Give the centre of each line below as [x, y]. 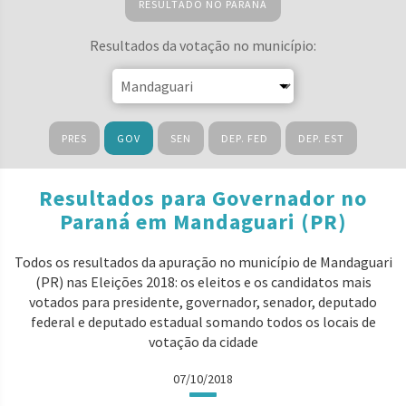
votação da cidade [203, 342]
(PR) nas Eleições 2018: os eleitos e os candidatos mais [203, 282]
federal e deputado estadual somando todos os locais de [203, 322]
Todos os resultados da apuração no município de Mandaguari [203, 262]
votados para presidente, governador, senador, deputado [203, 302]
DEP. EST [321, 138]
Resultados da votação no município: [203, 45]
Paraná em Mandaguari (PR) [203, 222]
